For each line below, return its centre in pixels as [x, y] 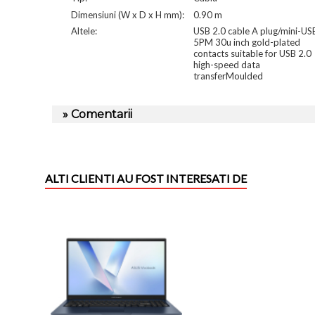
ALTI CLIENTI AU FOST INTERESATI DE [146, 178]
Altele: [84, 31]
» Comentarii [97, 114]
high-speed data [227, 65]
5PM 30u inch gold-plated [247, 42]
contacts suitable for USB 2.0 [252, 53]
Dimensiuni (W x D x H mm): [127, 14]
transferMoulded [228, 76]
